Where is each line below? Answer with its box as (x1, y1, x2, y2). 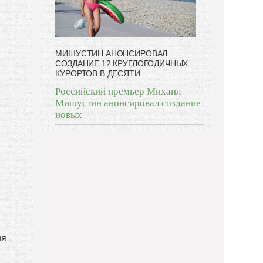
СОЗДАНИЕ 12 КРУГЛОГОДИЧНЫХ (55, 58, 188, 68)
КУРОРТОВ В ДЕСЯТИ (55, 68, 140, 78)
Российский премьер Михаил (55, 85, 181, 97)
